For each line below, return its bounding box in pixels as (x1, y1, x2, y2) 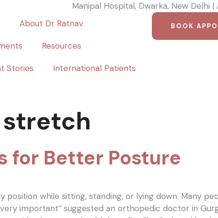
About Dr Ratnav (19, 18, 83, 29)
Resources (41, 40, 81, 51)
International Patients (53, 63, 136, 73)
